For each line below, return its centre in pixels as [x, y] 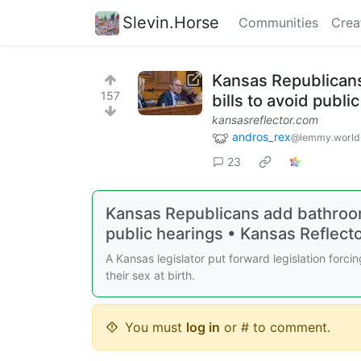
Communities [278, 23]
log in [203, 327]
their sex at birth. [150, 275]
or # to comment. [275, 327]
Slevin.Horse [171, 22]
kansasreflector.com [265, 120]
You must [156, 327]
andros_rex [261, 137]
